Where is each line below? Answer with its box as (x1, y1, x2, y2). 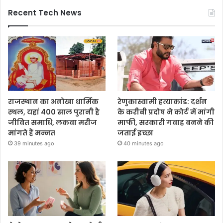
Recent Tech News (8, 7, 82, 18)
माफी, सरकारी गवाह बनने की (117, 117, 214, 127)
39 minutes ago (14, 139, 54, 147)
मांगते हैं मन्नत (8, 127, 55, 138)
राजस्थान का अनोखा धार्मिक (8, 96, 99, 107)
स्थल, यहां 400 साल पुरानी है (8, 107, 100, 117)
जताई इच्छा (117, 127, 154, 138)
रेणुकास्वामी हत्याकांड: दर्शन (117, 96, 208, 107)
